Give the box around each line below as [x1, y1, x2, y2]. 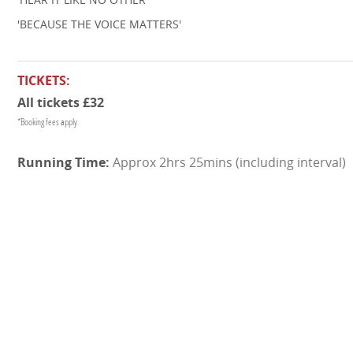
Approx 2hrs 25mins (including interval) [113, 154, 346, 171]
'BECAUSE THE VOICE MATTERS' [17, 17, 181, 32]
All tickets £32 [17, 94, 104, 111]
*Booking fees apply [17, 115, 77, 128]
